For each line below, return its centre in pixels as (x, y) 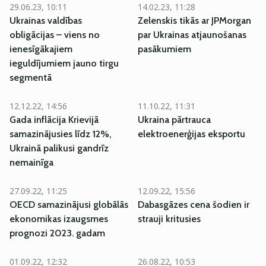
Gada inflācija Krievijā (54, 120)
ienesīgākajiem (41, 49)
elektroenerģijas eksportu (191, 134)
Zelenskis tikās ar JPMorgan (194, 20)
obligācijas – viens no (55, 35)
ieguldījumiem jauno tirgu (64, 63)
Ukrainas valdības (46, 20)
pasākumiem (164, 49)
